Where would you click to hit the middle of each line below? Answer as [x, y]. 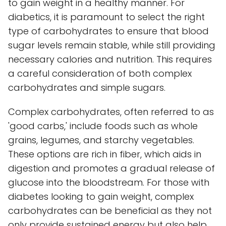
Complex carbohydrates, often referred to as [111, 111]
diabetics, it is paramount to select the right [106, 17]
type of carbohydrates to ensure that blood [108, 31]
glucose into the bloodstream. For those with [109, 182]
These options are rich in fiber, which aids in [105, 154]
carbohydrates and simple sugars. [87, 87]
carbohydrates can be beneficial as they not [110, 210]
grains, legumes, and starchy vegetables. [101, 140]
